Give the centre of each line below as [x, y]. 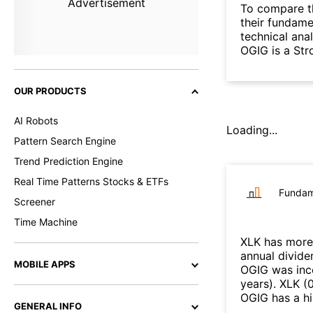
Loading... [252, 130]
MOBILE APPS [45, 264]
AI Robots [36, 121]
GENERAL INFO [48, 306]
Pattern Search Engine [65, 141]
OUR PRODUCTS [50, 91]
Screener [35, 202]
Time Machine [46, 222]
